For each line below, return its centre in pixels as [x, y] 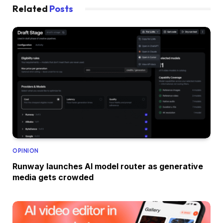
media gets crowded [53, 177]
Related [31, 9]
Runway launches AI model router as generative [108, 166]
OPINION [26, 151]
